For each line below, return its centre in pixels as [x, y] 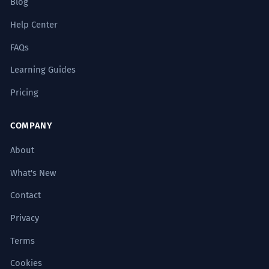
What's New [33, 173]
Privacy [24, 218]
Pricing [24, 92]
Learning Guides [43, 70]
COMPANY [31, 126]
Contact [25, 195]
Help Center [34, 24]
